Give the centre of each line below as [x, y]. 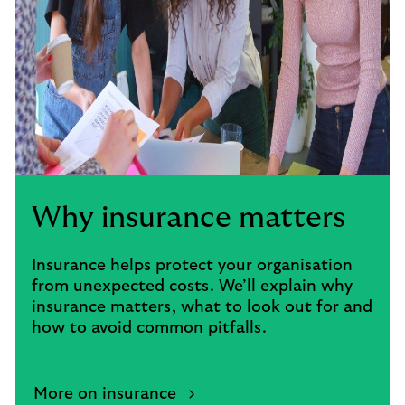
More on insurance [105, 394]
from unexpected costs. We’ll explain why [192, 287]
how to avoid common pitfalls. [149, 328]
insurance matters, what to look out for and [202, 307]
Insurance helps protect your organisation [192, 266]
